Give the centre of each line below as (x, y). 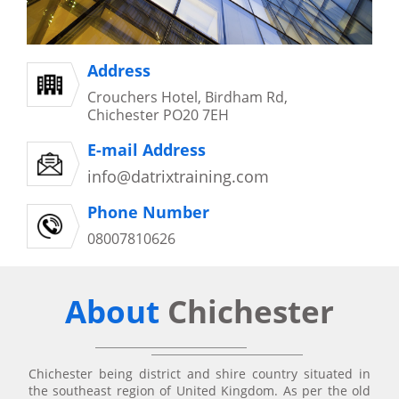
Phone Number (148, 212)
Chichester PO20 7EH (158, 115)
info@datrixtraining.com (178, 177)
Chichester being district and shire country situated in (199, 374)
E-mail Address (147, 150)
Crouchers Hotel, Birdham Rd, (187, 98)
